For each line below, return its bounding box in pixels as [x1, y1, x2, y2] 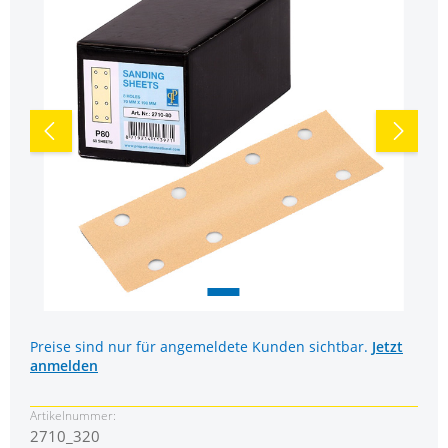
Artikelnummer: [30, 406, 116, 424]
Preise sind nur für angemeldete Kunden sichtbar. [30, 337, 372, 357]
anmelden [30, 356, 98, 376]
